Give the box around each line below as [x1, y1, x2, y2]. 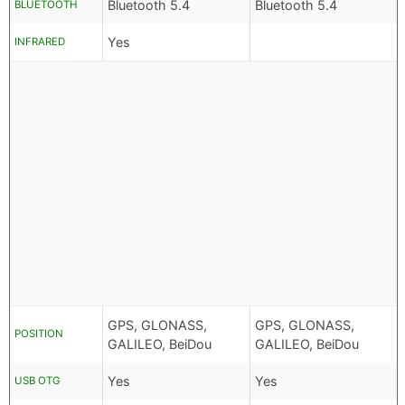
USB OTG [14, 374, 61, 388]
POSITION [14, 327, 63, 341]
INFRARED [14, 35, 65, 49]
